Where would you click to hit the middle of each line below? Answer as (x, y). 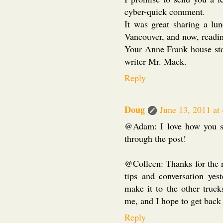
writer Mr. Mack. (156, 61)
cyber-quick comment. (165, 11)
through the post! (155, 138)
